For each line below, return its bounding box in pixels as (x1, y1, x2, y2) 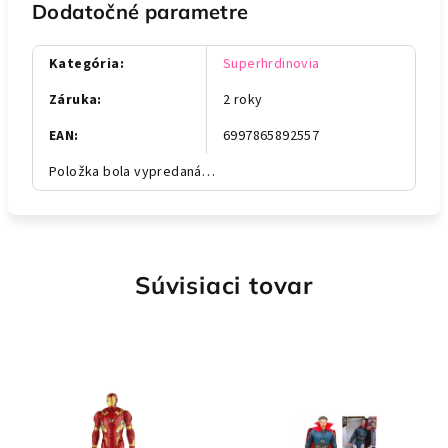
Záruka (49, 90, 98, 110)
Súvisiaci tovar (135, 270, 313, 300)
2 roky (223, 90, 263, 110)
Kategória (49, 54, 120, 74)
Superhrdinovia (223, 54, 320, 74)
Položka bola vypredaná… (49, 162, 216, 182)
